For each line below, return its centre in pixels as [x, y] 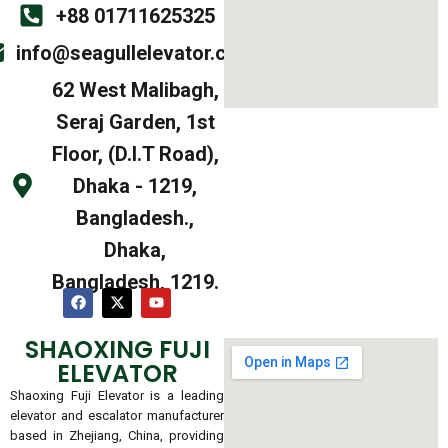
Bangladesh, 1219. [135, 281]
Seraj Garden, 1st [135, 121]
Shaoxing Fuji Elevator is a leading [117, 395]
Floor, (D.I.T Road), [135, 153]
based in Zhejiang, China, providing [117, 435]
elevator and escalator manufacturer [117, 415]
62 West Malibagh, [135, 89]
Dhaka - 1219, [135, 185]
